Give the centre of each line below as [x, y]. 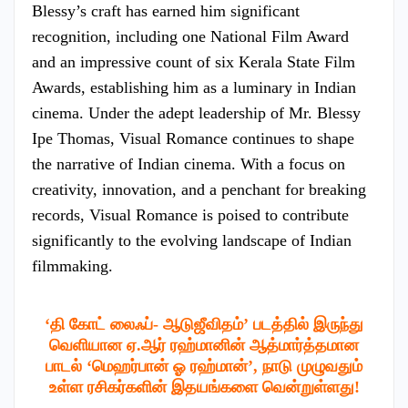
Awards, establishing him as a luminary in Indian [194, 87]
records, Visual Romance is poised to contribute [190, 214]
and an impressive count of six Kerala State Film [194, 61]
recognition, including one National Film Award [190, 36]
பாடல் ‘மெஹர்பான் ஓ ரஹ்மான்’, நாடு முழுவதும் [204, 366]
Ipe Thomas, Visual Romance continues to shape [193, 138]
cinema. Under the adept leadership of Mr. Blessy [196, 112]
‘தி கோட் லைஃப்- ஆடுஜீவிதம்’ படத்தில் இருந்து [204, 324]
